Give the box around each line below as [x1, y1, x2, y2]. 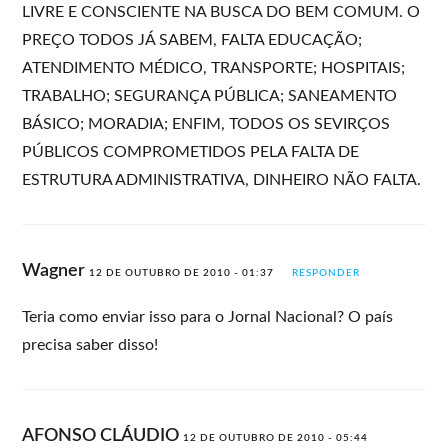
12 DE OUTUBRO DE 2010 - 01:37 [89, 267, 275, 278]
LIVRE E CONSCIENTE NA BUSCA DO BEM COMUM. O [22, 3, 421, 20]
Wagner [22, 261, 90, 280]
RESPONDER [292, 267, 361, 278]
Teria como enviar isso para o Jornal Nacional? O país [22, 308, 394, 325]
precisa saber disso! [22, 336, 159, 353]
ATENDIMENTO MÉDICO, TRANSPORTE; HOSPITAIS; [22, 59, 406, 76]
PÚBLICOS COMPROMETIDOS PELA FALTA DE [22, 143, 360, 160]
